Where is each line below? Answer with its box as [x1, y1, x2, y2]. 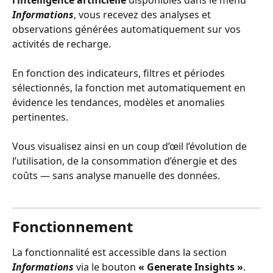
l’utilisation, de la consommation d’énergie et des [12, 154, 239, 168]
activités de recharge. [12, 37, 111, 51]
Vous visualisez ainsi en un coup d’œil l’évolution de [12, 140, 249, 153]
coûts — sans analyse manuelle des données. [12, 169, 220, 182]
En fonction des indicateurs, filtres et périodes [12, 66, 227, 80]
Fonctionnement [12, 216, 133, 237]
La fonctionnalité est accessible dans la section [12, 246, 229, 260]
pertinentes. [12, 110, 68, 124]
